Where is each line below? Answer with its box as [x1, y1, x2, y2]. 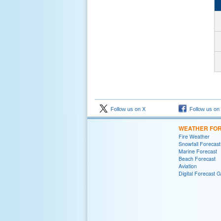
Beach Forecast [179, 155, 216, 162]
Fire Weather [179, 133, 210, 140]
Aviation [179, 162, 197, 170]
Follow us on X [108, 106, 146, 112]
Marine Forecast [179, 147, 217, 155]
